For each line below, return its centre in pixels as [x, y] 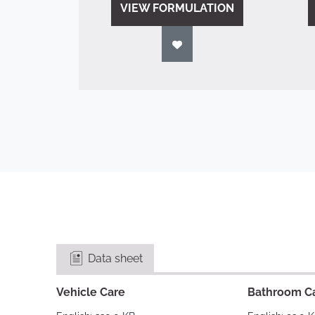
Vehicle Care [91, 292]
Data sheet [114, 258]
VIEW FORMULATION [177, 8]
